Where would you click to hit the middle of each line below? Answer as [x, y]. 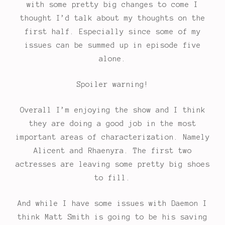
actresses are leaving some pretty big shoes [113, 164]
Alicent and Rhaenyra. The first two [113, 151]
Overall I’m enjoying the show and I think [113, 110]
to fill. [113, 178]
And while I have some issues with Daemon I [113, 204]
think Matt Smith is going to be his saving [113, 217]
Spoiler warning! [113, 85]
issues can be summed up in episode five [113, 45]
